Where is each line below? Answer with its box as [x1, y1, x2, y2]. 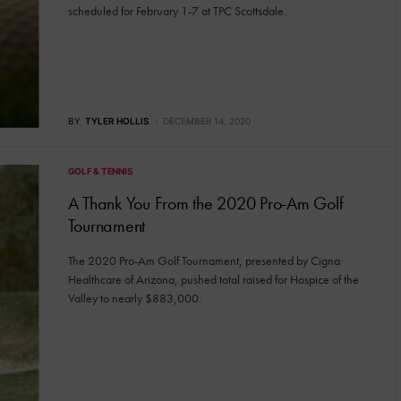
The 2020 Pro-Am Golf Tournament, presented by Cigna [67, 252, 340, 269]
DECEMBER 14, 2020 [162, 115, 251, 126]
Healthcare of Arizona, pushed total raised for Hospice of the [67, 270, 359, 287]
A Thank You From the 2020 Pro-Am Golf [67, 191, 344, 215]
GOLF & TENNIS [67, 165, 133, 176]
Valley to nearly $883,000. [67, 289, 201, 306]
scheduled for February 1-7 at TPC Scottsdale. [67, 3, 286, 19]
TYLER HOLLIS [84, 115, 149, 126]
